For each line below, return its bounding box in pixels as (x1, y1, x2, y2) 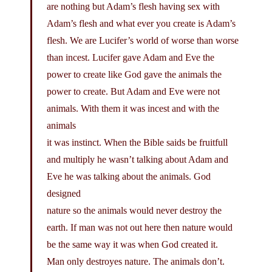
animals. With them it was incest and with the (47, 103, 219, 114)
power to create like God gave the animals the (47, 69, 222, 80)
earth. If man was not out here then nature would (47, 222, 233, 233)
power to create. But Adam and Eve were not (47, 86, 220, 97)
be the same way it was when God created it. (47, 239, 218, 250)
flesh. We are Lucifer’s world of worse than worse (47, 35, 239, 46)
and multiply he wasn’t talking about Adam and (47, 154, 228, 165)
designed (47, 188, 81, 199)
